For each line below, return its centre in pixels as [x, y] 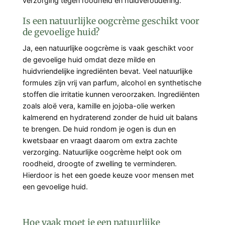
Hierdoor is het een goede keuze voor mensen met [108, 175]
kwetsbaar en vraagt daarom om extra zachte [100, 140]
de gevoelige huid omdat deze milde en [89, 59]
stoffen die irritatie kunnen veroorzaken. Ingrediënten [111, 94]
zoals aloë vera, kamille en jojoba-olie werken [99, 105]
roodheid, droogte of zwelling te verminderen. [100, 163]
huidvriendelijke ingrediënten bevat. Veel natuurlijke [107, 71]
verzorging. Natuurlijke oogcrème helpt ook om [102, 152]
